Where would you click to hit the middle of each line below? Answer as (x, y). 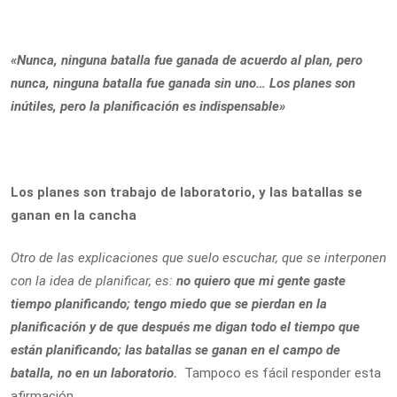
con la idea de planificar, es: (92, 281)
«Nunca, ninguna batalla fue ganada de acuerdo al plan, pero (187, 60)
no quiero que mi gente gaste (259, 281)
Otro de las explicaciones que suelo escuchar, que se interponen (198, 258)
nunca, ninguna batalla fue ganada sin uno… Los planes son (183, 83)
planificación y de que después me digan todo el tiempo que (185, 327)
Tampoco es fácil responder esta (283, 373)
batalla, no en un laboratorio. (97, 373)
